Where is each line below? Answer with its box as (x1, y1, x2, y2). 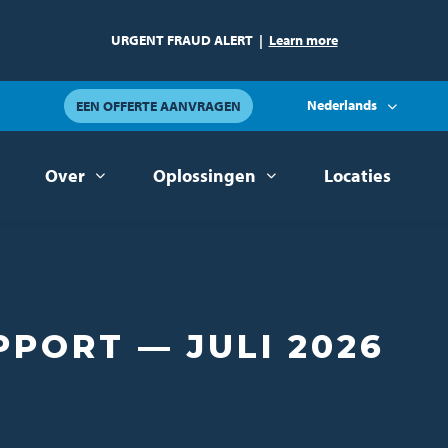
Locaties (324, 164, 391, 187)
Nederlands (307, 95, 377, 114)
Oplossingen (153, 164, 256, 187)
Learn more (268, 31, 338, 49)
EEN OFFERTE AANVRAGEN (76, 97, 241, 115)
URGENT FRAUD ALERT (110, 31, 253, 49)
